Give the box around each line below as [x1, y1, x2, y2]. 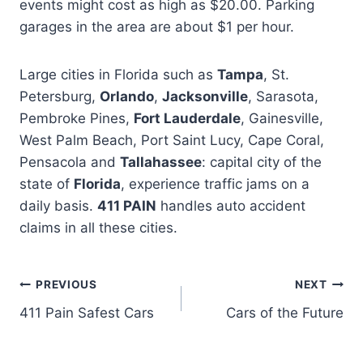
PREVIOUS [36, 278, 97, 292]
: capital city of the [202, 153, 322, 170]
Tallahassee [120, 153, 202, 170]
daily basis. [19, 197, 97, 214]
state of [19, 175, 74, 192]
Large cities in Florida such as [19, 66, 217, 83]
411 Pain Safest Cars [19, 304, 154, 321]
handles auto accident [156, 197, 305, 214]
